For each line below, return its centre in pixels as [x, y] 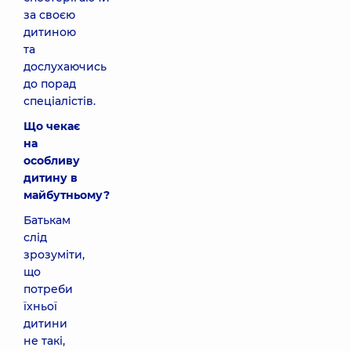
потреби [48, 289]
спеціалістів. [60, 101]
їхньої [40, 306]
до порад [50, 84]
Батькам [47, 220]
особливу [52, 161]
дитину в [51, 178]
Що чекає [52, 126]
